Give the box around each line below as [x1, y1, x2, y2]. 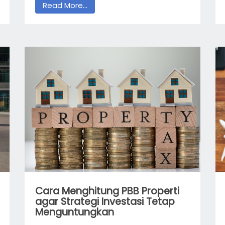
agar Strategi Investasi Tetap [35, 195, 175, 209]
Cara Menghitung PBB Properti [35, 184, 179, 198]
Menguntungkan [35, 205, 114, 219]
